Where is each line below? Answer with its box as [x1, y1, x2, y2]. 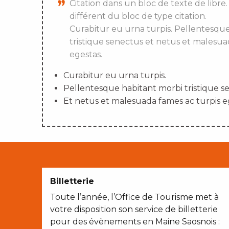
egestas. [70, 50, 102, 60]
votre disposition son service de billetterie [50, 204, 218, 215]
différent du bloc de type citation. [70, 11, 207, 21]
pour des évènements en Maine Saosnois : [50, 217, 220, 227]
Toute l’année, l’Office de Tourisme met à [50, 192, 219, 202]
